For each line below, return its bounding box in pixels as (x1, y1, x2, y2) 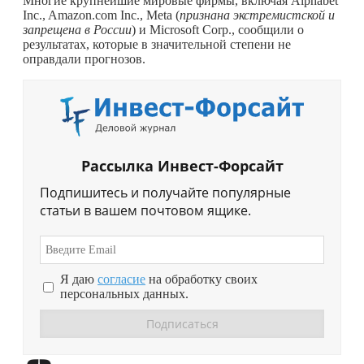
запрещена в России (23, 22, 132, 37)
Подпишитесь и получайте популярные (40, 184, 291, 202)
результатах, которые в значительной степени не (23, 37, 291, 51)
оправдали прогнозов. (23, 51, 145, 66)
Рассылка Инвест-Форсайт (80, 156, 284, 176)
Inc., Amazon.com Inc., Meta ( (23, 7, 180, 22)
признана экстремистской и (180, 7, 335, 22)
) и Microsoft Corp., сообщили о (132, 22, 304, 37)
